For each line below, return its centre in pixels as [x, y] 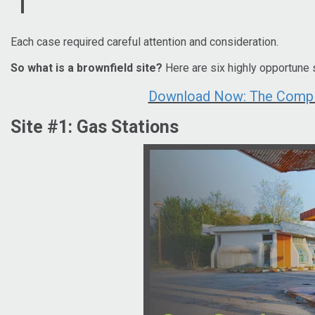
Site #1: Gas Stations [95, 127]
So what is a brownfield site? [86, 67]
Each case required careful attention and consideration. [144, 41]
